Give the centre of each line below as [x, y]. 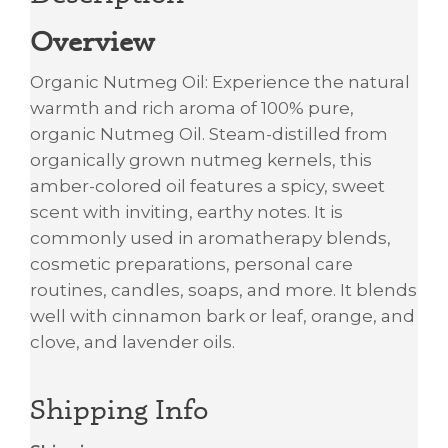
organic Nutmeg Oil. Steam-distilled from [209, 134]
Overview [92, 40]
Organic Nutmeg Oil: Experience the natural [220, 82]
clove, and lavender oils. [132, 342]
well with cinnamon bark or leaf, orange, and [222, 316]
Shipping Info [119, 409]
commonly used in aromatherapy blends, [210, 238]
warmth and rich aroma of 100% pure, [192, 108]
